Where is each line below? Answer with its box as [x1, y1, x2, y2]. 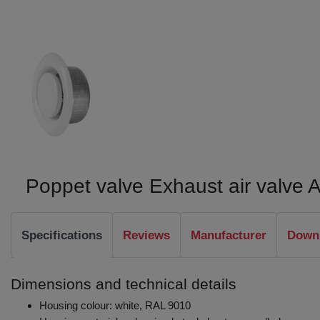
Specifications [21, 228, 102, 242]
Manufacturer [191, 228, 266, 242]
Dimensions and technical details [11, 275, 236, 292]
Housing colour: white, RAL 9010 [39, 299, 191, 311]
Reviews [123, 228, 170, 242]
